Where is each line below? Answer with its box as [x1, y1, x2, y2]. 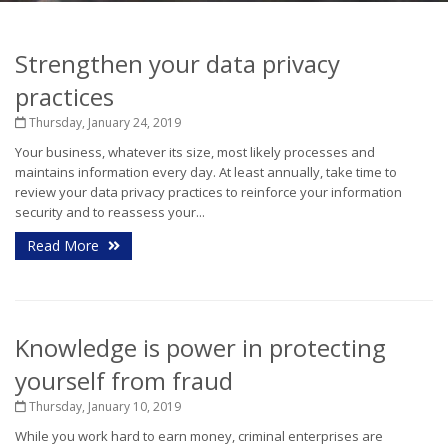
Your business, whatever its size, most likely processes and [15, 143, 375, 161]
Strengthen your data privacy [15, 47, 340, 80]
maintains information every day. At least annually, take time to [15, 163, 397, 181]
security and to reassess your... [15, 203, 205, 221]
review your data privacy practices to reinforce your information [15, 183, 402, 201]
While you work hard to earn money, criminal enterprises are [15, 427, 383, 445]
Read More [27, 236, 103, 255]
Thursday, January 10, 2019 [26, 398, 181, 415]
